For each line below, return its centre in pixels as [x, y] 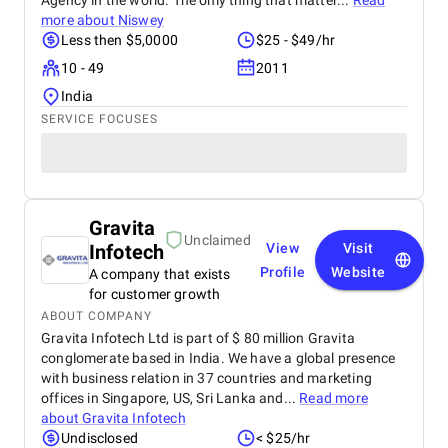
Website [358, 272]
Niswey [140, 20]
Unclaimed [217, 240]
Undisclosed [99, 438]
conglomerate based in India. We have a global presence [218, 358]
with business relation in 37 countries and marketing [206, 378]
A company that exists [160, 274]
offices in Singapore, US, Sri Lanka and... [170, 398]
